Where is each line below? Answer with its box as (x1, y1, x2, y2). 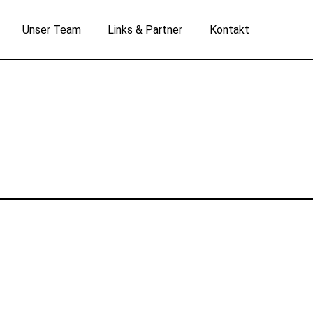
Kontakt (209, 22, 249, 36)
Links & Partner (108, 22, 183, 36)
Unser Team (22, 22, 82, 36)
